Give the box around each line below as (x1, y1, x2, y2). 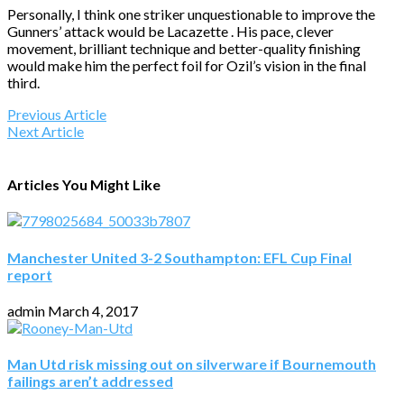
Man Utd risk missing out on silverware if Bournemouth (7, 355, 376, 373)
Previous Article (7, 105, 106, 123)
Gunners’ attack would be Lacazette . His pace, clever (7, 22, 334, 40)
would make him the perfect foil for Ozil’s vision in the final (7, 56, 366, 74)
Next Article (7, 122, 84, 140)
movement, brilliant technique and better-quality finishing (7, 39, 361, 57)
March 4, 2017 (48, 301, 138, 319)
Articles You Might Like (7, 176, 161, 194)
